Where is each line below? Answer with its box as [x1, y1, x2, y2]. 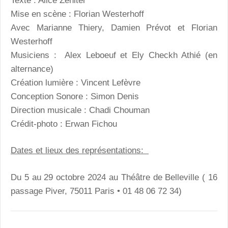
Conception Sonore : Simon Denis [11, 91, 139, 101]
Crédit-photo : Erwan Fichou [11, 119, 117, 129]
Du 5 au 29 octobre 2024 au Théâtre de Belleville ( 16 [11, 172, 217, 182]
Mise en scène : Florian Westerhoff [11, 9, 144, 19]
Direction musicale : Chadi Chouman [11, 105, 150, 115]
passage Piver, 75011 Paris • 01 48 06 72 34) [11, 186, 182, 196]
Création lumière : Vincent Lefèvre [11, 77, 140, 88]
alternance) [11, 64, 53, 74]
